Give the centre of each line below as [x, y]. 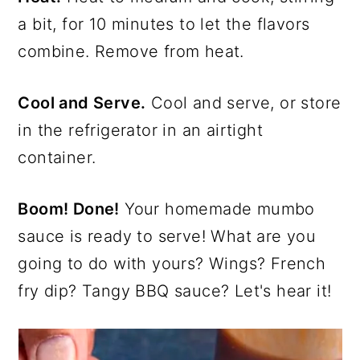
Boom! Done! [69, 209]
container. [57, 157]
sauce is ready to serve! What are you [167, 236]
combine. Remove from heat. [131, 51]
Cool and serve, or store [243, 102]
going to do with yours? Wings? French [172, 263]
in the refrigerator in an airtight [140, 130]
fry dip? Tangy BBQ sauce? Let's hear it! [175, 290]
